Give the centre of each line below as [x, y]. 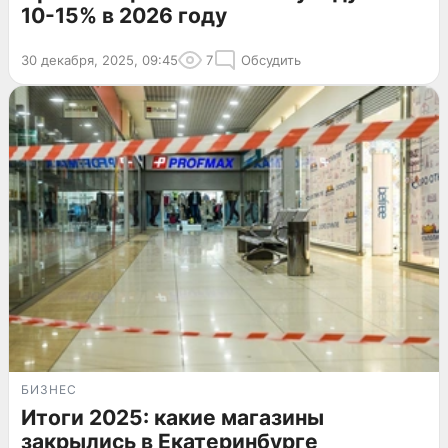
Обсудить [271, 59]
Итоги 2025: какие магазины [172, 418]
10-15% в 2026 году [124, 15]
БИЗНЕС [49, 390]
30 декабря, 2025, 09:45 [99, 59]
